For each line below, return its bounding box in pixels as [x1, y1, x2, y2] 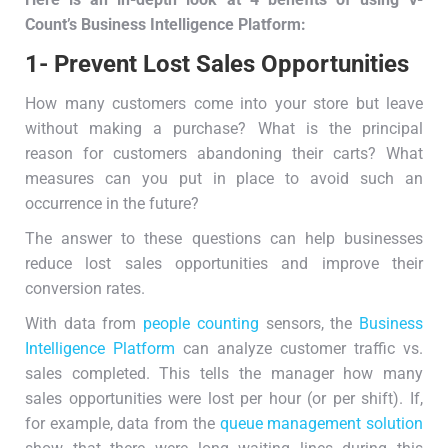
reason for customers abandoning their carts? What [25, 144, 423, 164]
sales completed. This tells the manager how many [25, 364, 423, 384]
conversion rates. [25, 279, 145, 299]
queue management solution [219, 414, 424, 434]
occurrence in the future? [25, 194, 199, 214]
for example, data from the [25, 414, 220, 434]
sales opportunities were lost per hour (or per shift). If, [25, 389, 423, 409]
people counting [143, 314, 259, 334]
